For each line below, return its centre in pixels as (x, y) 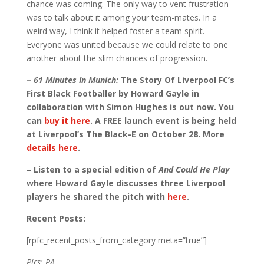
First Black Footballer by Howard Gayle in (113, 93)
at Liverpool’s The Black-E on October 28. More (125, 134)
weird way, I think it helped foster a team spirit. (115, 31)
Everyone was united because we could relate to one (127, 44)
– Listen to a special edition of (92, 169)
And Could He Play (194, 169)
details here (52, 148)
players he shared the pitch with (97, 197)
